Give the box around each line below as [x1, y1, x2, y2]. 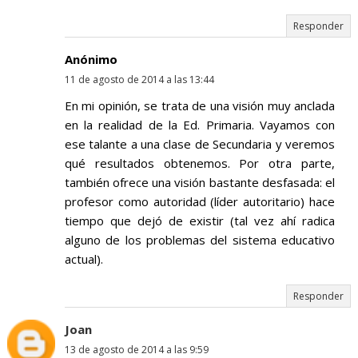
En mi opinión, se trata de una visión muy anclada [64, 97, 336, 114]
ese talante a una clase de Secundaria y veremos [64, 136, 336, 153]
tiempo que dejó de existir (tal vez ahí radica [64, 213, 336, 229]
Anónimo [64, 51, 117, 68]
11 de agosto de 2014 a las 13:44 [64, 73, 214, 87]
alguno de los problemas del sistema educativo [64, 232, 336, 249]
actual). [64, 251, 103, 268]
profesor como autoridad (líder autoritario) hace [64, 193, 336, 210]
